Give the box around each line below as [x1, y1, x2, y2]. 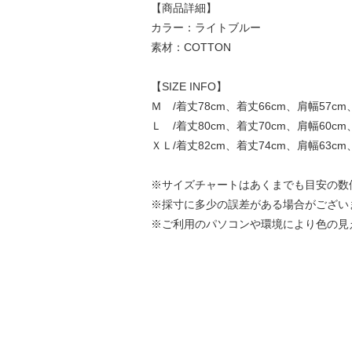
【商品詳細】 [150, 2, 217, 14]
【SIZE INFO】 [150, 80, 227, 93]
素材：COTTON [150, 41, 231, 53]
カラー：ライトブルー [150, 21, 261, 34]
